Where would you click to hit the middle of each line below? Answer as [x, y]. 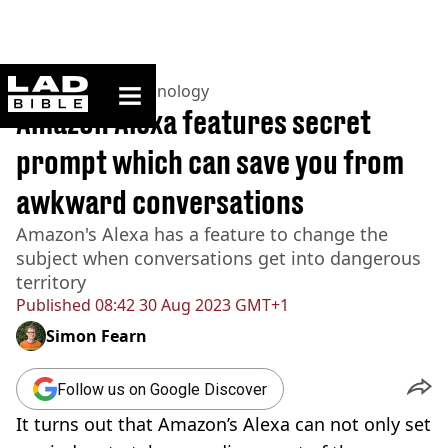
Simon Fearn [96, 336]
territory [51, 282]
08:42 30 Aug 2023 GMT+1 [190, 305]
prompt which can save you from [210, 162]
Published [53, 305]
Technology [165, 91]
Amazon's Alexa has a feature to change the [202, 234]
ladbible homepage [147, 83]
